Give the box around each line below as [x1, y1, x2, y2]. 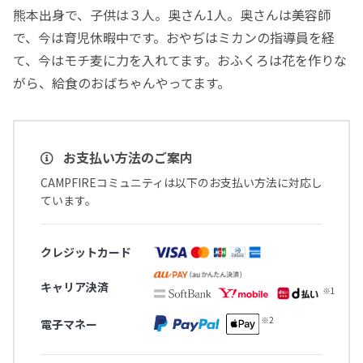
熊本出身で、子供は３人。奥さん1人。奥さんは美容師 [13, 5, 331, 25]
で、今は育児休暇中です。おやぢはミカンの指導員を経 [13, 28, 335, 48]
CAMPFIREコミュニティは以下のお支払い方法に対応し [41, 174, 322, 191]
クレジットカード [41, 244, 131, 261]
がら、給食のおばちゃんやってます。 [13, 73, 230, 93]
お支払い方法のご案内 [60, 147, 193, 168]
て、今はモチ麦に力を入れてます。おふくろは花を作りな [13, 50, 347, 70]
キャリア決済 [41, 279, 109, 296]
